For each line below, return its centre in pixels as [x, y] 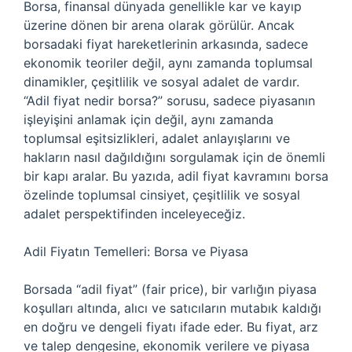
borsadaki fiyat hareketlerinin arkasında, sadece [166, 44]
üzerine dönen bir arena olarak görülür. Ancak [159, 25]
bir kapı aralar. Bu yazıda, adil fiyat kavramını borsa [176, 176]
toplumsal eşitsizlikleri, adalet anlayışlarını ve [157, 138]
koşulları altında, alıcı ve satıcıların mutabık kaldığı [172, 308]
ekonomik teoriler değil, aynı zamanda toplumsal [168, 63]
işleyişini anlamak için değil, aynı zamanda [148, 119]
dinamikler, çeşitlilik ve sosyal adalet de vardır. [161, 82]
